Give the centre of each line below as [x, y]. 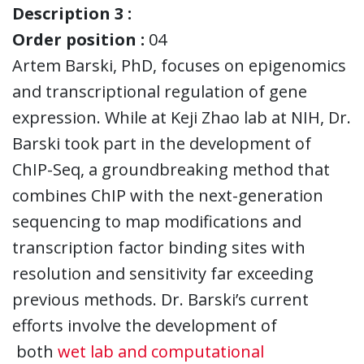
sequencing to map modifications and [157, 221]
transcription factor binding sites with [159, 247]
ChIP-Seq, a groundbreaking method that [171, 169]
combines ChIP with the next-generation [168, 195]
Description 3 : [72, 13]
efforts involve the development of [145, 325]
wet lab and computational [161, 351]
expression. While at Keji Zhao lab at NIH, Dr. [182, 117]
